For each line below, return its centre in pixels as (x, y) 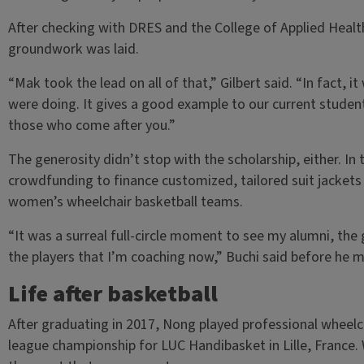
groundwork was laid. (73, 49)
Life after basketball (113, 294)
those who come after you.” (91, 126)
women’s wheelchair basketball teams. (125, 202)
